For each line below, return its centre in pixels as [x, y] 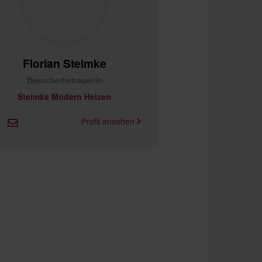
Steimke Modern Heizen [64, 96]
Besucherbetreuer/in [64, 80]
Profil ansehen [109, 121]
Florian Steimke [64, 63]
